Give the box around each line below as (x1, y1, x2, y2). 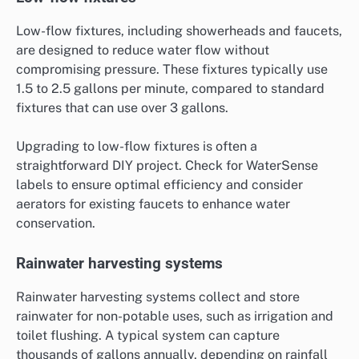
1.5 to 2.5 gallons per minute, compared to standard (16, 81, 325, 97)
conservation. (16, 216, 95, 232)
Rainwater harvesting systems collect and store (16, 289, 300, 305)
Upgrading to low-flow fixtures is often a (16, 139, 257, 155)
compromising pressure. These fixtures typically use (16, 62, 328, 78)
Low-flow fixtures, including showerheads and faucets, (16, 23, 342, 39)
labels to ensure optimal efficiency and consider (16, 177, 303, 193)
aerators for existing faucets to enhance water (16, 196, 290, 212)
